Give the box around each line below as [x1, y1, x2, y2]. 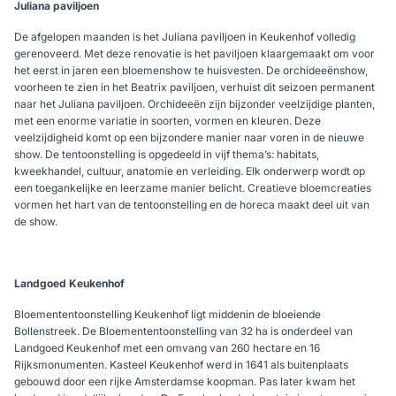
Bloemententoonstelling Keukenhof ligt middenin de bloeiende [14, 308, 321, 321]
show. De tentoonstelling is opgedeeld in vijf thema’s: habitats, [14, 148, 319, 161]
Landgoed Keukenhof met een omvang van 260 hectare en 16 [14, 341, 320, 354]
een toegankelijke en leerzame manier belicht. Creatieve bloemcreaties [14, 181, 371, 194]
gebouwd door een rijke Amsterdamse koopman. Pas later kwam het [14, 375, 355, 388]
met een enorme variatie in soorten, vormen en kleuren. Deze [14, 114, 321, 127]
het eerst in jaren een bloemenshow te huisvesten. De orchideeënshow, [14, 64, 368, 77]
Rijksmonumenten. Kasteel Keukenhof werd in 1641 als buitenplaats [14, 358, 348, 371]
